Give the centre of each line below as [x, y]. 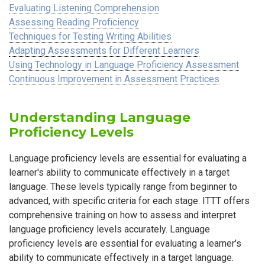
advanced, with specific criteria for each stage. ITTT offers [129, 201]
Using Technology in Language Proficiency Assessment [124, 65]
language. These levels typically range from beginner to [123, 187]
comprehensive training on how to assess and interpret [122, 215]
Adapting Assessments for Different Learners [104, 51]
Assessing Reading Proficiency [74, 22]
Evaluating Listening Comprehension [84, 8]
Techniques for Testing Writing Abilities [90, 37]
